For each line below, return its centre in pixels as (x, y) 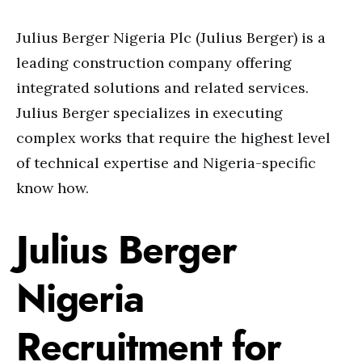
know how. (53, 188)
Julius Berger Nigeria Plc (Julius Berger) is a (171, 38)
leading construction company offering (154, 63)
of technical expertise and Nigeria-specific (166, 163)
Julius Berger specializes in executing (149, 113)
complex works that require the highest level (173, 138)
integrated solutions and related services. (162, 88)
